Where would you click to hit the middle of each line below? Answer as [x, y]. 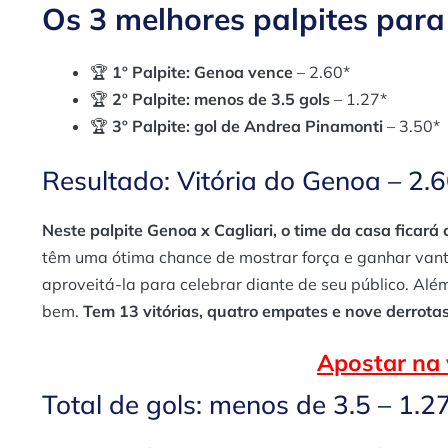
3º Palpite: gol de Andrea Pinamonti [247, 126]
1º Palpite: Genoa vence [202, 72]
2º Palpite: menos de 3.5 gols [221, 99]
